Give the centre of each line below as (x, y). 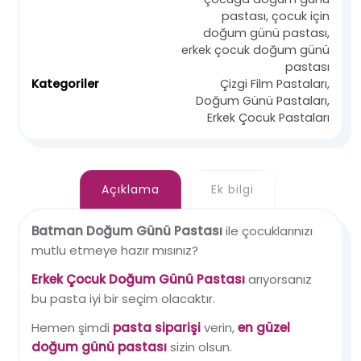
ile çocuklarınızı (270, 230)
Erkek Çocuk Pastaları (268, 118)
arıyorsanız (280, 279)
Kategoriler (66, 84)
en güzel (264, 327)
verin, (220, 327)
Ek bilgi (233, 189)
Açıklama (130, 189)
